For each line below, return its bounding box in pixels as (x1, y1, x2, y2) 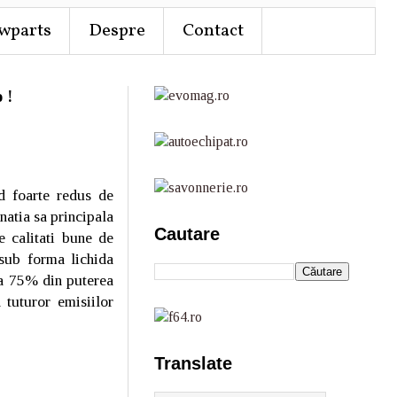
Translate (154, 354, 232, 373)
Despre (89, 19, 145, 43)
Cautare (154, 224, 220, 244)
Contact (183, 19, 244, 43)
